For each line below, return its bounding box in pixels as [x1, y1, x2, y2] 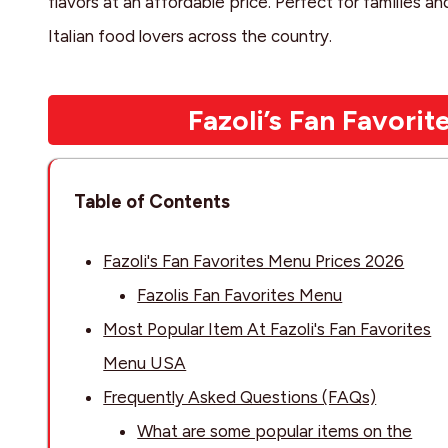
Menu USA [103, 353, 187, 374]
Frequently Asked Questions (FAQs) [103, 387, 377, 408]
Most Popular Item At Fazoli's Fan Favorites [103, 319, 432, 340]
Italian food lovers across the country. [47, 26, 332, 47]
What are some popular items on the [137, 421, 413, 442]
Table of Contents [73, 190, 230, 214]
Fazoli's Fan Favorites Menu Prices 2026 [103, 251, 405, 272]
